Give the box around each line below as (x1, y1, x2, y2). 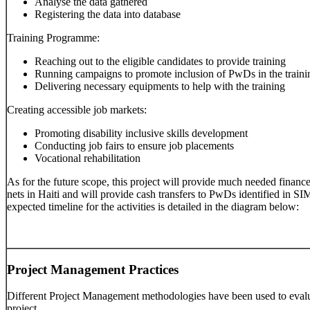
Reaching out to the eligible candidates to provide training (35, 55, 286, 68)
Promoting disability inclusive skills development (35, 127, 248, 140)
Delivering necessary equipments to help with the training (35, 80, 285, 93)
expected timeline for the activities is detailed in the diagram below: (7, 201, 299, 213)
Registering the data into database (35, 8, 181, 21)
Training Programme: (7, 32, 100, 44)
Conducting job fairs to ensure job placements (35, 140, 234, 152)
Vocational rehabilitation (35, 152, 140, 165)
